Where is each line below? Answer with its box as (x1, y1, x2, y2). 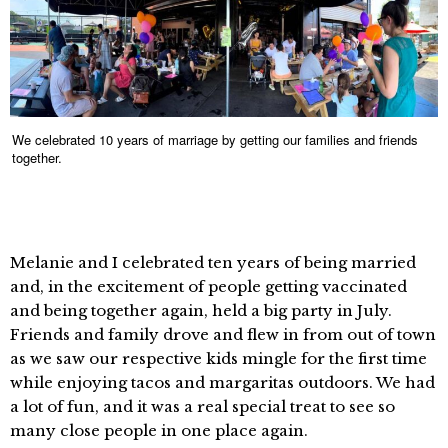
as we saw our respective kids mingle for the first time (10, 349, 427, 369)
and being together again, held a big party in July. (10, 301, 392, 321)
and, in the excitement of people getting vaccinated (10, 277, 407, 297)
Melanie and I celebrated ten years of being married (10, 253, 416, 273)
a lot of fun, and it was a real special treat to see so (10, 397, 395, 417)
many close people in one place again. (10, 421, 308, 441)
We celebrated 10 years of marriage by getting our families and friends (12, 130, 418, 150)
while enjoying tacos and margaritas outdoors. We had (10, 373, 435, 393)
